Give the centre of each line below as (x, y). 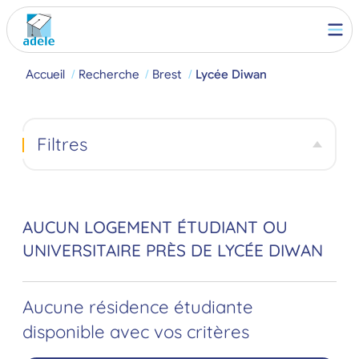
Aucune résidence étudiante (138, 307)
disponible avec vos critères (136, 332)
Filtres (62, 144)
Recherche (109, 74)
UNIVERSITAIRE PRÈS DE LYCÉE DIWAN (173, 250)
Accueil (45, 74)
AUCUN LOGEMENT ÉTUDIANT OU (155, 227)
